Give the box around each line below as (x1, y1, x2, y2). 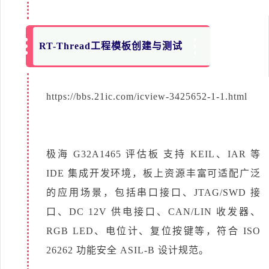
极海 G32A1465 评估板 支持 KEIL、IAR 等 (46, 148, 261, 159)
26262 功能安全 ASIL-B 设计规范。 (46, 244, 209, 255)
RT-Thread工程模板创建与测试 (39, 40, 183, 51)
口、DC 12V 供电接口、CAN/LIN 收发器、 (46, 206, 261, 217)
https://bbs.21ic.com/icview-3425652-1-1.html (46, 91, 247, 101)
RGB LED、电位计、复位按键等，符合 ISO (46, 225, 261, 236)
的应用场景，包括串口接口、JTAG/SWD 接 (46, 187, 261, 198)
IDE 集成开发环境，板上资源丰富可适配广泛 (46, 168, 261, 178)
